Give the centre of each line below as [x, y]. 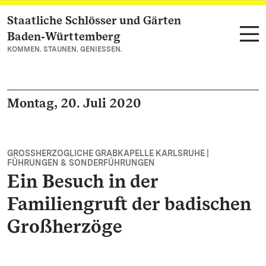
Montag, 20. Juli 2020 [74, 103]
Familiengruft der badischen [129, 203]
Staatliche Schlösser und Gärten [94, 20]
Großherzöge [65, 226]
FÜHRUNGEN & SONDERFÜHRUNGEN [81, 163]
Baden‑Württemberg [64, 36]
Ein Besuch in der [83, 181]
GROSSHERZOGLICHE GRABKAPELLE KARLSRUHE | [108, 153]
